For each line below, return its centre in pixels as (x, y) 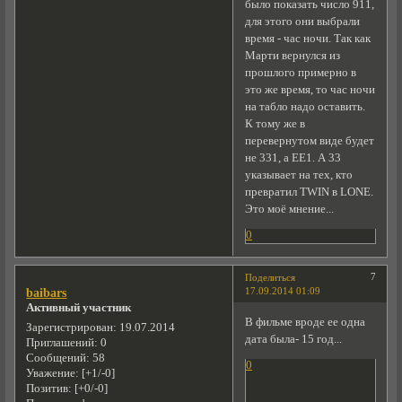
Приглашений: (62, 343)
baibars (47, 293)
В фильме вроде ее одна (305, 323)
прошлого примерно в (300, 72)
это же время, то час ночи (310, 89)
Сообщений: (58, 358)
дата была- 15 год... (293, 340)
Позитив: (49, 389)
